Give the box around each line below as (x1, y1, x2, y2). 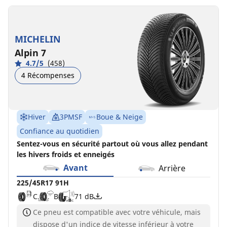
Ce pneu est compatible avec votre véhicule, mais (33, 207, 201, 217)
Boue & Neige (96, 112, 143, 122)
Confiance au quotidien (20, 126, 99, 136)
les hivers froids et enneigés (17, 149, 115, 160)
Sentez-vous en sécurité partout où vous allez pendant (17, 139, 208, 149)
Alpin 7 (15, 46, 46, 59)
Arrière (159, 163, 185, 174)
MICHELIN (15, 32, 61, 45)
